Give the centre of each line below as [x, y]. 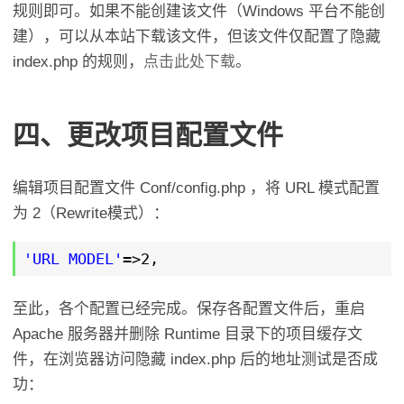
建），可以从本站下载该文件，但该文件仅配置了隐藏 [197, 37]
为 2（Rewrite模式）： [91, 214]
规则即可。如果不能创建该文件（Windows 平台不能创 [199, 12]
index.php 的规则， [78, 62]
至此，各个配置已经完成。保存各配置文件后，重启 [189, 308]
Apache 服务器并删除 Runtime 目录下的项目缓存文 [188, 334]
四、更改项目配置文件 [148, 135]
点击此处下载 [190, 62]
